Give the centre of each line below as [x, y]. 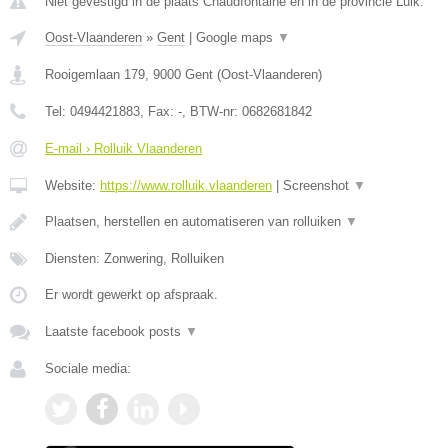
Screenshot [318, 185]
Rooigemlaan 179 [95, 74]
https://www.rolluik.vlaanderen [186, 185]
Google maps [236, 37]
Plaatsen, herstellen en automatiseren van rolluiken [195, 221]
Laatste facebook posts [115, 331]
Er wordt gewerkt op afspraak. [131, 294]
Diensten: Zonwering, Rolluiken [134, 258]
